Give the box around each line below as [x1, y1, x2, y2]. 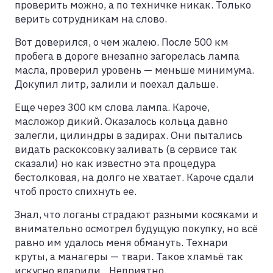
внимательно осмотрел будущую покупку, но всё [15, 221, 258, 235]
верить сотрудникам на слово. [15, 12, 167, 26]
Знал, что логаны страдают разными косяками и [15, 207, 258, 221]
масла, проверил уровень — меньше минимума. [15, 63, 254, 77]
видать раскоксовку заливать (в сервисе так [15, 142, 237, 156]
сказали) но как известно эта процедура [15, 156, 216, 170]
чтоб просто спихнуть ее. [15, 184, 136, 198]
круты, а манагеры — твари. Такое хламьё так [15, 249, 243, 263]
